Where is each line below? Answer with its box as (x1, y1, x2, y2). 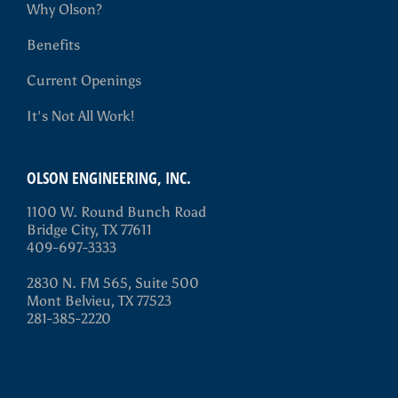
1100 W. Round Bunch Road (27, 203, 206, 220)
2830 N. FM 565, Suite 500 (27, 275, 199, 291)
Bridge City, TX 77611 (27, 221, 152, 238)
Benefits (27, 36, 80, 53)
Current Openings (27, 72, 141, 89)
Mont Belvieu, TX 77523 (27, 292, 171, 309)
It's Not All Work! (27, 107, 134, 124)
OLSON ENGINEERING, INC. (27, 167, 191, 188)
